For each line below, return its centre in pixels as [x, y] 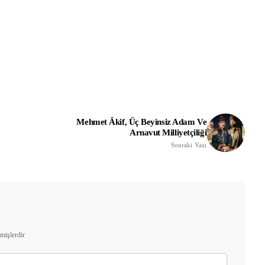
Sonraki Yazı [189, 145]
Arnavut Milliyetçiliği [168, 133]
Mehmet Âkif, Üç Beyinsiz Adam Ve [142, 122]
